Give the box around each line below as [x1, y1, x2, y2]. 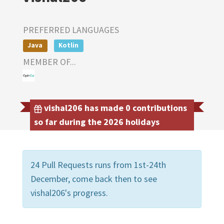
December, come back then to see [30, 172, 157, 184]
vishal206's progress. [30, 186, 108, 198]
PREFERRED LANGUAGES [23, 24, 119, 35]
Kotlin [58, 41, 79, 49]
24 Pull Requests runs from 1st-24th [30, 158, 166, 170]
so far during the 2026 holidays [34, 115, 159, 127]
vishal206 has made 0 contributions [42, 101, 187, 113]
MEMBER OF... [23, 55, 76, 67]
